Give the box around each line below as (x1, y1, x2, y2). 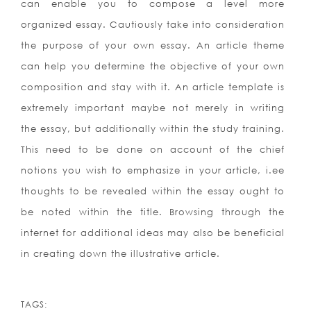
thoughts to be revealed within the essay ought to (21, 185, 285, 197)
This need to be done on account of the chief (21, 144, 285, 155)
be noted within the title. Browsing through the (21, 206, 285, 218)
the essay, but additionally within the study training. (21, 123, 285, 135)
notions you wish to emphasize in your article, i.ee (21, 165, 285, 176)
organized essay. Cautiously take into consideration (21, 19, 285, 31)
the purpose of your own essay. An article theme (21, 40, 285, 51)
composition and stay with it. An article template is (21, 81, 285, 93)
